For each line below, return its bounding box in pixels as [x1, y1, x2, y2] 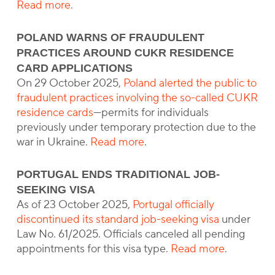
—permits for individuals [93, 106, 209, 120]
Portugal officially [132, 198, 214, 212]
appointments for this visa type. [16, 242, 171, 256]
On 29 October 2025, [16, 76, 123, 90]
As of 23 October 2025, [16, 198, 133, 212]
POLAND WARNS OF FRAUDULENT [16, 31, 204, 44]
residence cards [16, 106, 93, 120]
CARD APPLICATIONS [16, 62, 133, 74]
